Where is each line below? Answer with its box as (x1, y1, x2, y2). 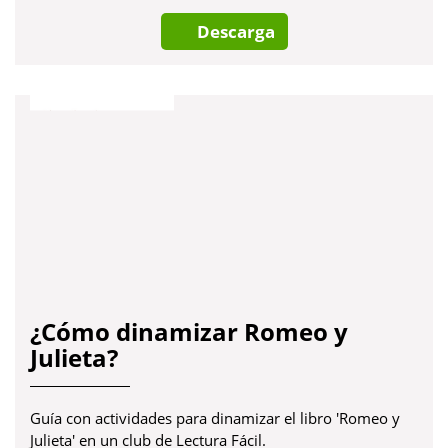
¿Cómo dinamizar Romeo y (30, 314, 348, 348)
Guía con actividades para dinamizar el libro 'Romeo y (30, 407, 400, 428)
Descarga (196, 19, 275, 43)
